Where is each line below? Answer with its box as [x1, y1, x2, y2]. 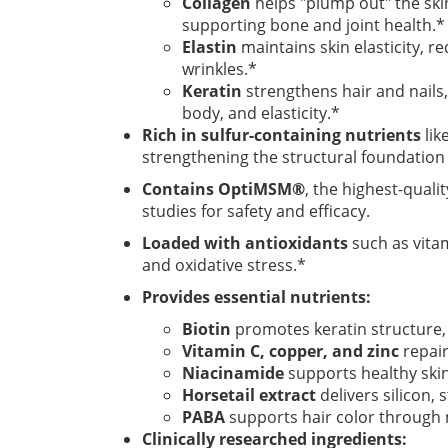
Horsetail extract [182, 384, 316, 406]
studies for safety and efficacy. [142, 200, 370, 222]
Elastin [182, 36, 237, 58]
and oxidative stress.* [142, 254, 306, 276]
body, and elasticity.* [182, 102, 340, 124]
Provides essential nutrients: [142, 286, 371, 308]
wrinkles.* [182, 58, 257, 80]
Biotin [182, 318, 231, 340]
